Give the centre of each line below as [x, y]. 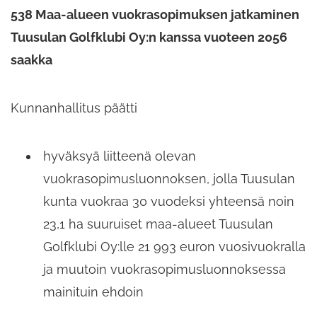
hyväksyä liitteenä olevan [120, 156]
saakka [31, 60]
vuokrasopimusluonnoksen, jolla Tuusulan [169, 179]
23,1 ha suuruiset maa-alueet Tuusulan [158, 224]
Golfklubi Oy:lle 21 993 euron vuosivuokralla [174, 247]
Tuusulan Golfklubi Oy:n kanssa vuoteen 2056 [149, 38]
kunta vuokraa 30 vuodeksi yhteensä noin [169, 202]
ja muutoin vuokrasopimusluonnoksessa [165, 270]
